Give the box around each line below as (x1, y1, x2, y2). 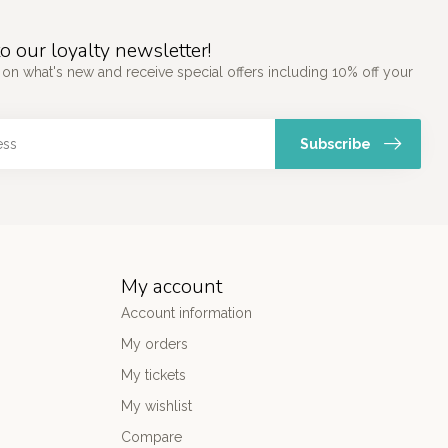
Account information (121, 304, 252, 321)
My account (121, 272, 222, 300)
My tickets (121, 366, 186, 383)
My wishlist (121, 397, 192, 414)
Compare (121, 428, 182, 445)
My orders (121, 335, 188, 352)
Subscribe (300, 135, 371, 152)
